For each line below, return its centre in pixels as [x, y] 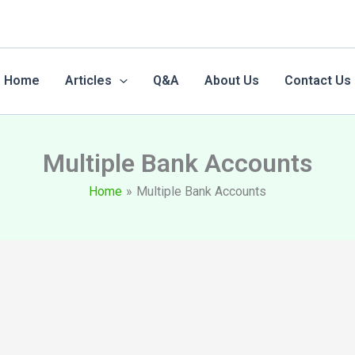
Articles [89, 81]
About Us [231, 81]
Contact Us [317, 81]
